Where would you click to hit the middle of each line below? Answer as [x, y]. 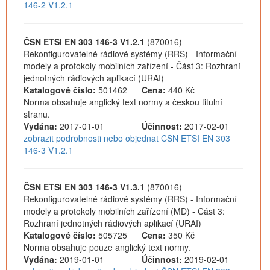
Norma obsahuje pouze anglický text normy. [107, 247]
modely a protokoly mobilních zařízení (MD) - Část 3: [124, 211]
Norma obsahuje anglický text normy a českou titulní [123, 102]
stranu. [37, 114]
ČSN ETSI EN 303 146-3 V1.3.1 [84, 187]
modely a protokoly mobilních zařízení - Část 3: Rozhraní [132, 66]
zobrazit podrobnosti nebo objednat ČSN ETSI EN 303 [127, 138]
